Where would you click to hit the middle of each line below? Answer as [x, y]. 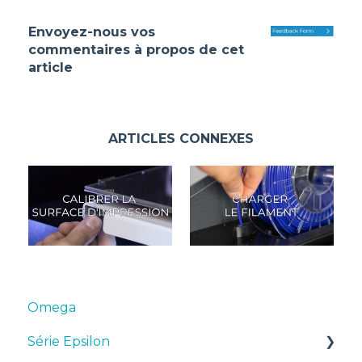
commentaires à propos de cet [137, 49]
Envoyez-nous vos [92, 32]
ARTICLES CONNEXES [181, 138]
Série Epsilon [69, 341]
